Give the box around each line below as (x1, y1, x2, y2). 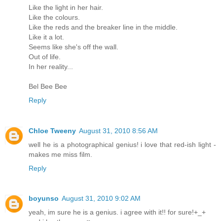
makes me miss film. (29, 150, 92, 158)
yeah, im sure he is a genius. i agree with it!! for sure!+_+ (29, 208, 206, 217)
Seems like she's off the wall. (29, 42, 118, 51)
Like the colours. (29, 13, 80, 21)
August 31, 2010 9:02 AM (62, 194, 141, 203)
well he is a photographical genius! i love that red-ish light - (29, 140, 216, 148)
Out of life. (29, 52, 61, 61)
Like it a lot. (29, 33, 64, 41)
